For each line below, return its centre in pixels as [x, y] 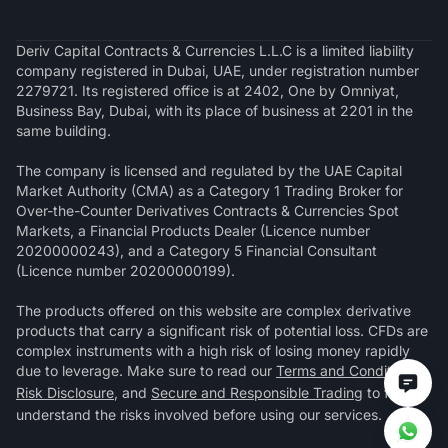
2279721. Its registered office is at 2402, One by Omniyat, [207, 91]
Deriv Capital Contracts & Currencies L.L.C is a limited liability [215, 51]
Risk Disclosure [65, 393]
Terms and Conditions [347, 371]
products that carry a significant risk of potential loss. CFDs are [222, 331]
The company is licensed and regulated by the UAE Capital [209, 171]
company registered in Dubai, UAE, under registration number [217, 71]
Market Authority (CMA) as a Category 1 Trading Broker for [209, 191]
